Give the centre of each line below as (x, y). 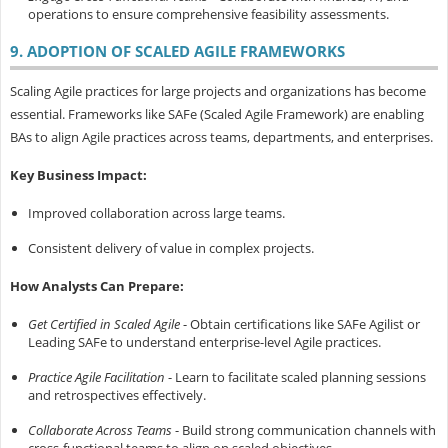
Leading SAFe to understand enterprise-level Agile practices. (204, 342)
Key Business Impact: (78, 175)
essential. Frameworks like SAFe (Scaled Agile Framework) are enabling (216, 114)
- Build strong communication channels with (303, 430)
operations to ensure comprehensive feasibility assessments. (208, 14)
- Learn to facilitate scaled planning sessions (296, 377)
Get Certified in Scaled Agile (103, 324)
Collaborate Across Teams (99, 430)
